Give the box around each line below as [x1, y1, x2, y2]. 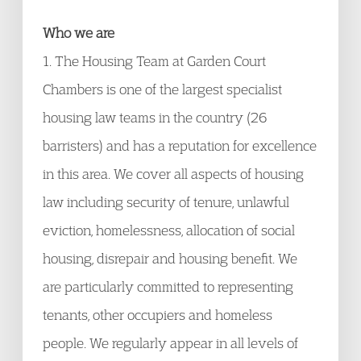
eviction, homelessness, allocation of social [43, 222, 295, 239]
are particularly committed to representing [43, 278, 293, 295]
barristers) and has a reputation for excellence [43, 137, 317, 154]
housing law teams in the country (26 [43, 109, 267, 126]
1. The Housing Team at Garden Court [43, 52, 266, 69]
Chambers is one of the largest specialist [43, 81, 282, 98]
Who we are [43, 24, 114, 41]
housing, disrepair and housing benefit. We [43, 250, 297, 267]
